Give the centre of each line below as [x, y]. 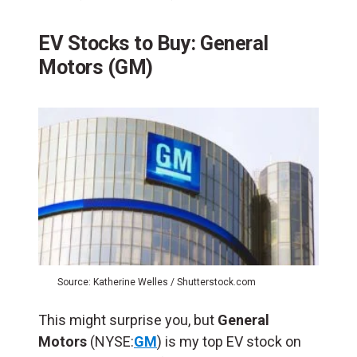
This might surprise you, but [128, 320]
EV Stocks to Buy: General [153, 43]
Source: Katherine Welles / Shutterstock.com [157, 282]
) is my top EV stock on [229, 342]
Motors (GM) [96, 67]
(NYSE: [112, 342]
